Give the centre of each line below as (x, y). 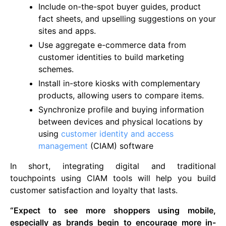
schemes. (56, 69)
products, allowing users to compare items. (121, 96)
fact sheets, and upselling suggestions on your (127, 19)
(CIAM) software (121, 146)
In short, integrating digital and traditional (113, 166)
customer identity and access (117, 134)
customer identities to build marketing (111, 57)
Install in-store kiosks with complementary (119, 83)
